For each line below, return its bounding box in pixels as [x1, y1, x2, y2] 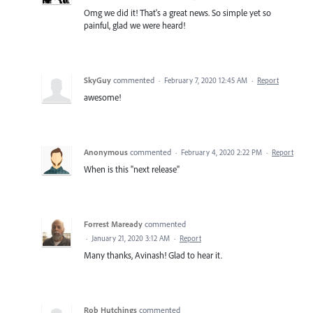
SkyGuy [84, 75, 111, 85]
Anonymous [84, 147, 128, 157]
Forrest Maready [84, 219, 143, 229]
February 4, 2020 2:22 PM [181, 147, 262, 157]
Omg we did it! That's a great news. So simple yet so [84, 7, 271, 18]
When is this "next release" [84, 163, 180, 175]
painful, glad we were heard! [84, 20, 185, 31]
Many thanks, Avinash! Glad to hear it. [84, 249, 222, 261]
